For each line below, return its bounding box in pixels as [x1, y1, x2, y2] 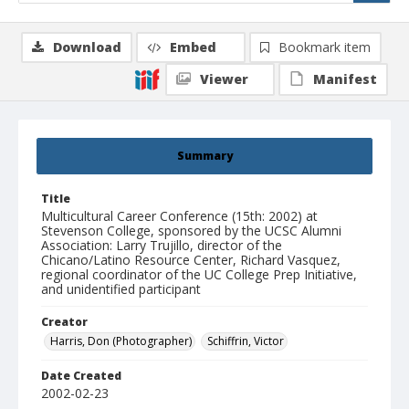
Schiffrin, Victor [207, 333, 284, 350]
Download [53, 38, 121, 57]
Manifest [313, 70, 377, 89]
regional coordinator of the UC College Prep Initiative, [41, 266, 357, 284]
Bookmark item [278, 38, 371, 57]
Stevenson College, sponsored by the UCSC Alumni [41, 222, 341, 240]
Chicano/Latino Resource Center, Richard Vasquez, [41, 251, 341, 269]
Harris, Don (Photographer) [50, 333, 192, 350]
